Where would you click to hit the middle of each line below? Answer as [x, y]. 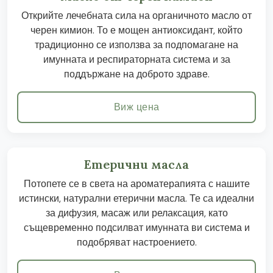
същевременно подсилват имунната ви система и [136, 228]
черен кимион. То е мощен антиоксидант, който [136, 30]
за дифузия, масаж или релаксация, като [136, 213]
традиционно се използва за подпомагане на [136, 45]
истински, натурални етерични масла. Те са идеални [136, 198]
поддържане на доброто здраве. [136, 74]
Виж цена [136, 107]
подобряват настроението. [136, 242]
